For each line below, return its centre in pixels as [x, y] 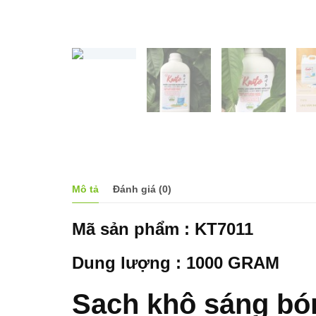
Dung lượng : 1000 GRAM [176, 262]
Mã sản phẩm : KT [145, 229]
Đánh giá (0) [142, 189]
